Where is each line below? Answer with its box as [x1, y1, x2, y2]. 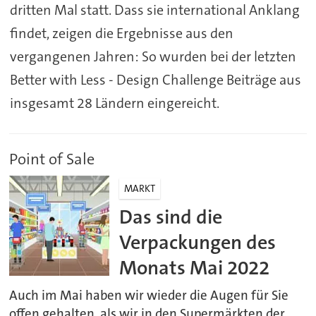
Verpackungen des [119, 229, 276, 256]
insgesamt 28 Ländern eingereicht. [9, 94, 219, 113]
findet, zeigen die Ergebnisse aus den [9, 24, 233, 43]
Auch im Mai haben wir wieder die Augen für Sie [9, 286, 289, 304]
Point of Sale [9, 148, 95, 169]
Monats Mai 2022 [119, 255, 270, 281]
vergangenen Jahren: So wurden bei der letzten [9, 47, 296, 66]
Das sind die [119, 204, 223, 231]
